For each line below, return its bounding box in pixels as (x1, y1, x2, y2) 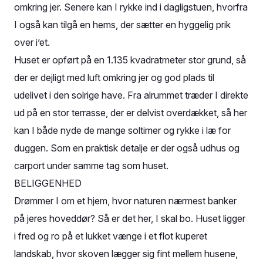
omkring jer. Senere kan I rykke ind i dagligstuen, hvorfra (14, 1, 248, 13)
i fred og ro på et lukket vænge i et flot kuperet (14, 230, 207, 242)
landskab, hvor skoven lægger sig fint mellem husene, (14, 248, 238, 259)
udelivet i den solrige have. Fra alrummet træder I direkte (14, 89, 248, 101)
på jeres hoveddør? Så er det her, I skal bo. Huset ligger (14, 213, 245, 224)
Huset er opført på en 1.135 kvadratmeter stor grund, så (14, 54, 246, 66)
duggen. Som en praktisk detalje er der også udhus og (14, 142, 240, 154)
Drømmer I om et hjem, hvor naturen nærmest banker (14, 195, 237, 207)
